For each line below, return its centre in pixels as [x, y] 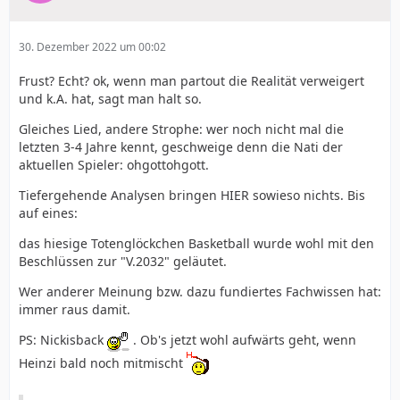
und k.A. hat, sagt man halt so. [110, 99]
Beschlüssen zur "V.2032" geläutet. [123, 262]
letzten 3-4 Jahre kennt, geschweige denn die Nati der [181, 147]
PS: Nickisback [63, 340]
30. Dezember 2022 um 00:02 [92, 47]
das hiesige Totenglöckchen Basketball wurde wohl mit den [196, 244]
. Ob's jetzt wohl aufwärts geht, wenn [243, 340]
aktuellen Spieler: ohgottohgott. [114, 165]
